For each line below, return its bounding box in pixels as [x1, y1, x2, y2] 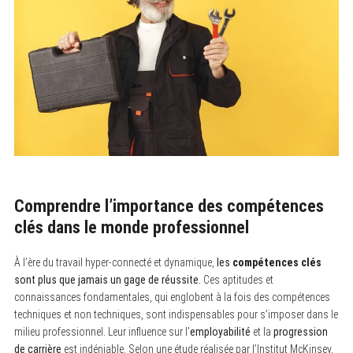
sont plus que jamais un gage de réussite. [13, 273, 201, 286]
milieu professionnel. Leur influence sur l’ [13, 325, 190, 338]
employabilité [189, 325, 251, 338]
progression [273, 325, 328, 338]
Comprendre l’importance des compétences [13, 195, 324, 216]
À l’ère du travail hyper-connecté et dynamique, [13, 255, 217, 269]
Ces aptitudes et [200, 273, 273, 286]
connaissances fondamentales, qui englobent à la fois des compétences [13, 290, 330, 303]
